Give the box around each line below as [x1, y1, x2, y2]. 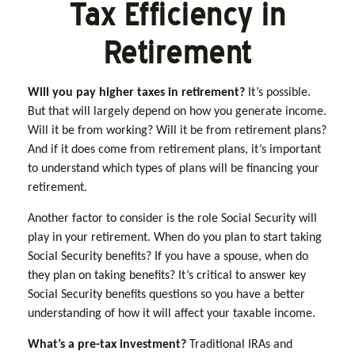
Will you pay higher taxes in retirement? [28, 86, 245, 99]
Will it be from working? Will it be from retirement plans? [28, 124, 326, 137]
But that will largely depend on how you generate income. [28, 105, 326, 118]
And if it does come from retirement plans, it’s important [28, 143, 321, 156]
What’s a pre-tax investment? [28, 338, 186, 351]
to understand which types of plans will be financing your [28, 162, 319, 175]
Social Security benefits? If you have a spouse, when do [28, 250, 308, 263]
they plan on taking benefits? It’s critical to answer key [28, 269, 306, 282]
